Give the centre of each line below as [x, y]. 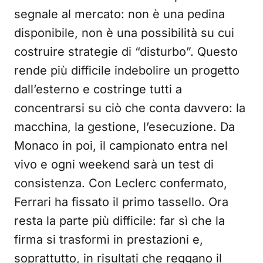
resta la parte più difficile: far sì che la [119, 221]
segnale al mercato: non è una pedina [119, 14]
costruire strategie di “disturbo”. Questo [126, 52]
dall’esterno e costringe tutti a [98, 90]
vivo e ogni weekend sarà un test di [114, 165]
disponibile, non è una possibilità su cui [124, 33]
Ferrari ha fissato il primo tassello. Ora [121, 202]
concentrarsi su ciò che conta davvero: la [130, 108]
